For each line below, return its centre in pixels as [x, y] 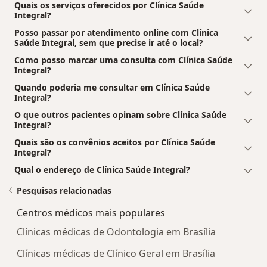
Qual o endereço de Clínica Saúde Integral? [102, 170]
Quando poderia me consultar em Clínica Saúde [112, 88]
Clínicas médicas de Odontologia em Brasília [116, 232]
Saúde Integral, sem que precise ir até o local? [109, 43]
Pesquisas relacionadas [64, 191]
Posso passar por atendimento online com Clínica [116, 33]
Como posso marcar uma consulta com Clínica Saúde [123, 60]
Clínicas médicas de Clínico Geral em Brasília [116, 254]
